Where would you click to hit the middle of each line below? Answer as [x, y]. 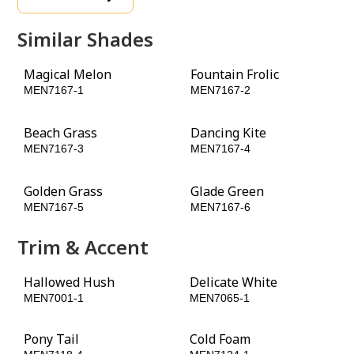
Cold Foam [220, 339]
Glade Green [227, 191]
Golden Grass [64, 191]
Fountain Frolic [235, 74]
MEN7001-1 [54, 298]
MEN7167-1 [54, 90]
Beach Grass [61, 133]
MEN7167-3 [54, 149]
